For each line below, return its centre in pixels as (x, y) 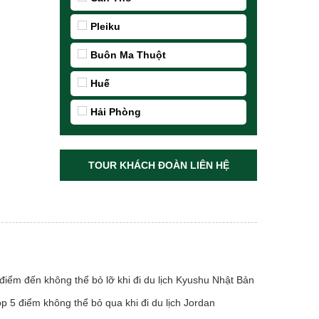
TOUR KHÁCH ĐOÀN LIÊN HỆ (158, 165)
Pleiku (106, 26)
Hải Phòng (116, 112)
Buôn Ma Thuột (129, 55)
